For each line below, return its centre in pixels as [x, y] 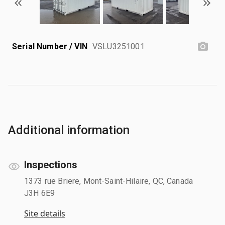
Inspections [51, 164]
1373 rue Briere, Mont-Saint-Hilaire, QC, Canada [109, 181]
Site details [45, 213]
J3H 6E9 [40, 193]
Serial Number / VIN [50, 46]
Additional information [69, 130]
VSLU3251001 [119, 46]
